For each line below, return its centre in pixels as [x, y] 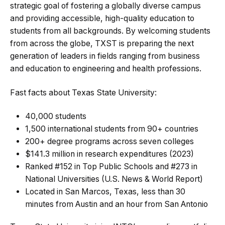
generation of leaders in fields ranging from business [105, 56]
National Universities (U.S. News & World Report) [114, 179]
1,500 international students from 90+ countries [112, 129]
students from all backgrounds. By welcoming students [110, 31]
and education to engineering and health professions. [106, 69]
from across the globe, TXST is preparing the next [102, 44]
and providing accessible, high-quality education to [102, 19]
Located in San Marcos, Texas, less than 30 [105, 192]
